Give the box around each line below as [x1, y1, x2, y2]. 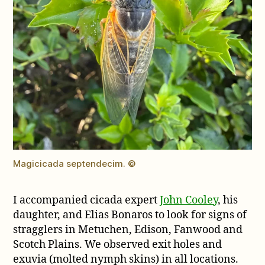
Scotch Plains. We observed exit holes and [13, 237, 222, 251]
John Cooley [160, 193, 218, 207]
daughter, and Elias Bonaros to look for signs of [13, 208, 247, 222]
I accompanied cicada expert [13, 193, 160, 207]
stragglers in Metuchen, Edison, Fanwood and [13, 222, 243, 237]
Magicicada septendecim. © [13, 157, 137, 169]
